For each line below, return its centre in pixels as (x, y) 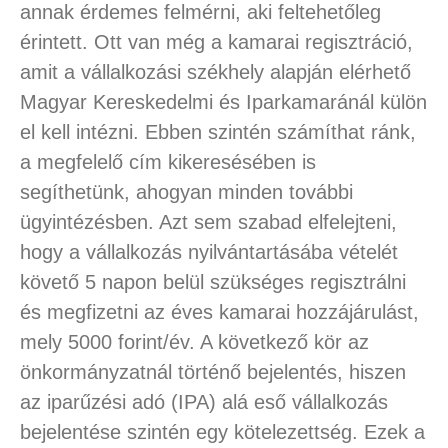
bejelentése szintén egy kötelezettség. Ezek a (222, 432)
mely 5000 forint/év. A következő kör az (194, 342)
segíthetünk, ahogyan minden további (186, 192)
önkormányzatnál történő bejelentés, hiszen (212, 372)
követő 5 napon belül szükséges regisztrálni (212, 282)
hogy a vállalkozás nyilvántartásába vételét (208, 252)
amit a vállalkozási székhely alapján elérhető (215, 72)
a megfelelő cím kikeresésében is (167, 162)
